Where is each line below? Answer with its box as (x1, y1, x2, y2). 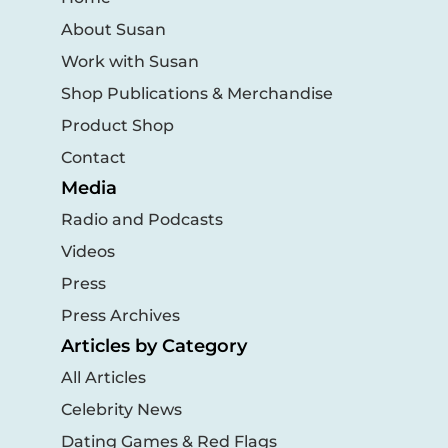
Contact (60, 147, 126, 167)
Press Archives (60, 305, 180, 325)
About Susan (60, 19, 166, 39)
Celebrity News (60, 399, 182, 419)
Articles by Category (60, 334, 247, 357)
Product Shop (60, 115, 174, 135)
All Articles (60, 367, 146, 387)
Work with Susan (60, 51, 199, 71)
